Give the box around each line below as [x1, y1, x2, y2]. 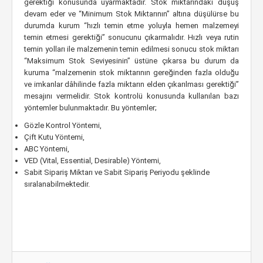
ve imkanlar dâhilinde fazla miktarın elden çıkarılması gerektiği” [24, 80, 239, 89]
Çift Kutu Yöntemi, [24, 133, 85, 141]
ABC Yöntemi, [24, 144, 69, 153]
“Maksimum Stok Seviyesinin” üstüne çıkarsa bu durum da [24, 56, 239, 65]
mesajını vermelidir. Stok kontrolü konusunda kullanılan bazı [24, 92, 239, 100]
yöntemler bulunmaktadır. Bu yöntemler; [24, 103, 157, 112]
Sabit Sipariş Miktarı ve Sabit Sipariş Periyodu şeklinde [24, 168, 210, 177]
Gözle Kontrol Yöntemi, [24, 121, 102, 130]
